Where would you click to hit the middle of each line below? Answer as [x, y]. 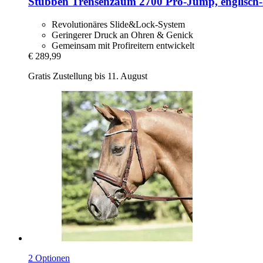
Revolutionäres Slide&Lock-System [118, 24]
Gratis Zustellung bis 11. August [88, 76]
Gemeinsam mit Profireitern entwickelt [123, 45]
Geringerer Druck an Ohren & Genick [122, 35]
